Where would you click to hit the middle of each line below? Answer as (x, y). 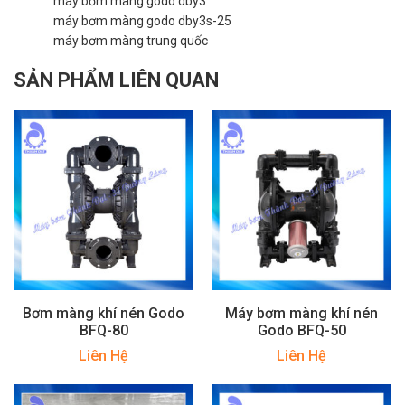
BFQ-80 (104, 330)
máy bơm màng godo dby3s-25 (142, 20)
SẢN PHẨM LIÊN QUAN (116, 80)
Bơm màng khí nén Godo (104, 313)
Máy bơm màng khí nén (301, 313)
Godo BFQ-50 (301, 330)
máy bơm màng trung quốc (131, 40)
